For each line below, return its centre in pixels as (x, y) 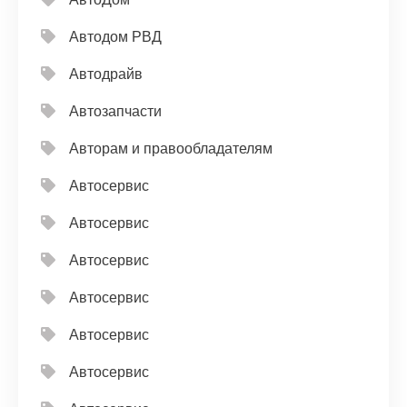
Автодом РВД (115, 37)
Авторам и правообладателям (171, 149)
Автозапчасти (115, 112)
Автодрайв (106, 74)
